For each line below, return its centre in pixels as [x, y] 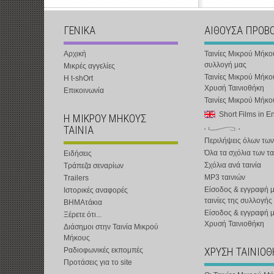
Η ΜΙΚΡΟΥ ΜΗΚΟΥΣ [105, 118]
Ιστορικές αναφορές [96, 190]
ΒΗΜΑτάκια [83, 202]
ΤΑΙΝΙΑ [79, 130]
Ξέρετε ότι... [83, 215]
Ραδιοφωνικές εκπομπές [103, 250]
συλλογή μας [225, 65]
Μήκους [77, 238]
